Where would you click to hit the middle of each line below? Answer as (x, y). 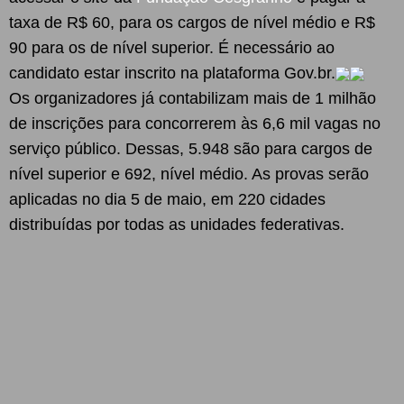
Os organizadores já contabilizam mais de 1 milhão (193, 98)
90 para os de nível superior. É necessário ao (172, 48)
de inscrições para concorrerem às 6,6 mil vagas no (195, 124)
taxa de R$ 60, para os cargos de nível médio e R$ (192, 23)
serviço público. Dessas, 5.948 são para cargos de (191, 149)
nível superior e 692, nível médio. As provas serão (189, 174)
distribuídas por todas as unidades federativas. (177, 225)
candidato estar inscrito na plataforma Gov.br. (172, 73)
